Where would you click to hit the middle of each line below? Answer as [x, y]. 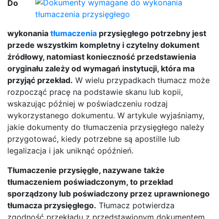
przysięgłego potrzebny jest [152, 33]
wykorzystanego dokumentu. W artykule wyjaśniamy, [106, 115]
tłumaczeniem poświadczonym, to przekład [90, 182]
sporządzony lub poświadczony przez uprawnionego [109, 193]
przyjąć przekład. [40, 80]
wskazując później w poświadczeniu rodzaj [88, 103]
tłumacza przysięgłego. [52, 205]
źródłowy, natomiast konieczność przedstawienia [102, 56]
